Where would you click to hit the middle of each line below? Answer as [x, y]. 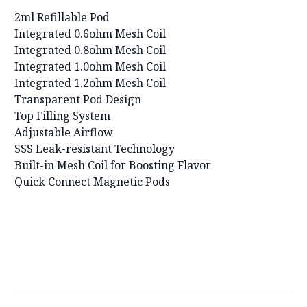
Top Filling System [62, 115]
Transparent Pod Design [78, 99]
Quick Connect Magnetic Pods [92, 181]
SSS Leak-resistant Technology [95, 148]
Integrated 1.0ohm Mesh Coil [90, 66]
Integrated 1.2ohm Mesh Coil [90, 83]
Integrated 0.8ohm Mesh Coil [90, 50]
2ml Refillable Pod [62, 17]
